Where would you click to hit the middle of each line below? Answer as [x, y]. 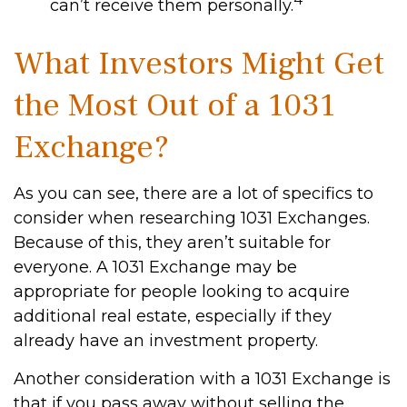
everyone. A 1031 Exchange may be [155, 267]
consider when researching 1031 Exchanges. [192, 218]
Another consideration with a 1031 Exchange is [202, 379]
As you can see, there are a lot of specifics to [194, 194]
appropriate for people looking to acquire [182, 292]
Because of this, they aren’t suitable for [172, 243]
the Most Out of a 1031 [174, 105]
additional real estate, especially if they [173, 316]
